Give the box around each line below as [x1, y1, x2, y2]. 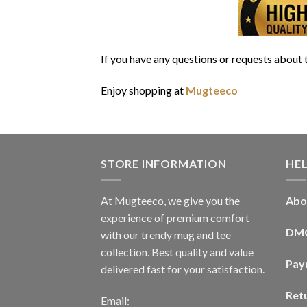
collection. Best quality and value [101, 245, 254, 259]
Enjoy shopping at [101, 84, 186, 97]
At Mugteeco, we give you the [101, 194, 240, 208]
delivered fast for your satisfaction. [101, 262, 265, 276]
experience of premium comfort [101, 211, 249, 225]
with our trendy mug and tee [101, 228, 231, 242]
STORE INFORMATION [101, 156, 227, 170]
